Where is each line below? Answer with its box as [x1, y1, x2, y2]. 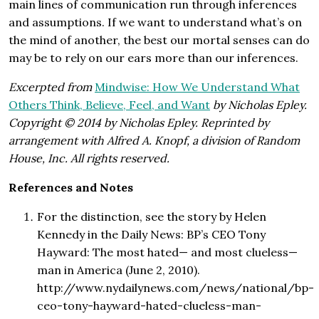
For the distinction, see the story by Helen [37, 209, 266, 224]
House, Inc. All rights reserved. [9, 151, 169, 166]
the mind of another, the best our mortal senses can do [9, 33, 310, 48]
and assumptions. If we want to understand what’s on [9, 15, 302, 30]
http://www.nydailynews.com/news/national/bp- [37, 281, 314, 296]
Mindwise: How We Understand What [95, 80, 300, 95]
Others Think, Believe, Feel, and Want [9, 98, 210, 113]
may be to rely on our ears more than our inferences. [9, 51, 298, 66]
